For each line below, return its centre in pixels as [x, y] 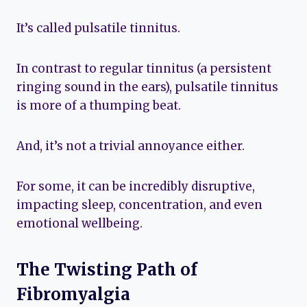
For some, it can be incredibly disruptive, [136, 186]
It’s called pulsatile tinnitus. [98, 28]
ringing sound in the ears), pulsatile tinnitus [147, 87]
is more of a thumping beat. [99, 105]
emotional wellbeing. [79, 223]
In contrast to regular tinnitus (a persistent [144, 68]
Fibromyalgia [73, 294]
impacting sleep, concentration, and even [139, 205]
